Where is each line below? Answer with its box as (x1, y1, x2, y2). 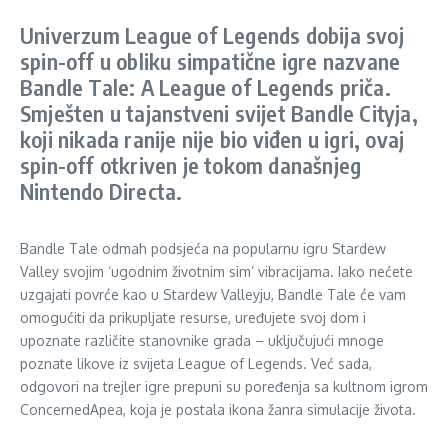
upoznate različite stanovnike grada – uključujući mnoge (20, 331, 384, 349)
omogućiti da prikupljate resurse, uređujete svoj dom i (20, 308, 366, 326)
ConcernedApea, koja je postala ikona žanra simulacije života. (20, 400, 416, 418)
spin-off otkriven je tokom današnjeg (20, 150, 362, 179)
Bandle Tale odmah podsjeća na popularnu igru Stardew (20, 239, 386, 257)
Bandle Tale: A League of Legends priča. (20, 72, 391, 101)
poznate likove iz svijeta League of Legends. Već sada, (20, 354, 372, 372)
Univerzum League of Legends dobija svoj (20, 20, 404, 49)
